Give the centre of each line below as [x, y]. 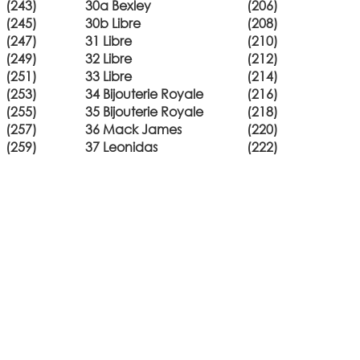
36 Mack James [133, 129]
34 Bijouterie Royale [144, 94]
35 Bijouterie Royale [144, 111]
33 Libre [108, 76]
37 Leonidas [121, 147]
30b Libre [113, 23]
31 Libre [108, 41]
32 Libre [108, 58]
